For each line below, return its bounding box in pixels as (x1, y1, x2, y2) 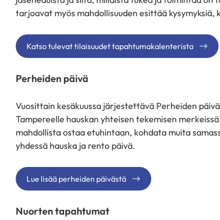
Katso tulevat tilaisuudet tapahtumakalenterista (27, 41, 193, 51)
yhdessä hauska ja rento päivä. (16, 140, 137, 151)
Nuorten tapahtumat (16, 205, 110, 217)
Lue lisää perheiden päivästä (27, 174, 126, 184)
